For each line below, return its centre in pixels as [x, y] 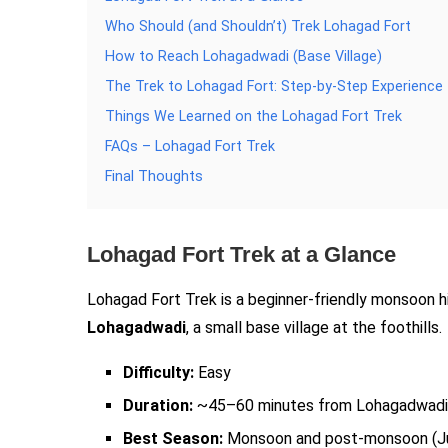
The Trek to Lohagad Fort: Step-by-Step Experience [274, 86]
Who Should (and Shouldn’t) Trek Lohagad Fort [258, 26]
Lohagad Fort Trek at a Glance [241, 254]
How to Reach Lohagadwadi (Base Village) [243, 56]
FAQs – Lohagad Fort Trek [190, 146]
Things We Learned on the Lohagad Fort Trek [253, 116]
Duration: [158, 405]
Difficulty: [158, 372]
